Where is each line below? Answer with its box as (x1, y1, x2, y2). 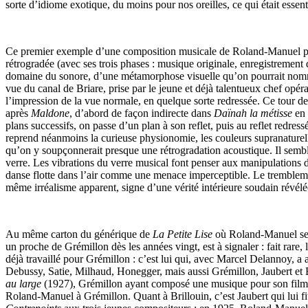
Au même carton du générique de (5, 228, 153, 240)
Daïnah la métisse (214, 107, 292, 119)
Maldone (31, 107, 69, 119)
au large (5, 277, 41, 289)
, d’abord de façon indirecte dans (69, 107, 214, 119)
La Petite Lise (153, 228, 212, 240)
